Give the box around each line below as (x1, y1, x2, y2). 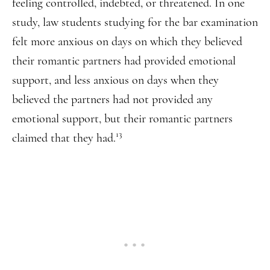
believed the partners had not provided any (12, 92, 213, 107)
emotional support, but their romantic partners (12, 111, 233, 126)
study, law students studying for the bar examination (12, 14, 258, 30)
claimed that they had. (12, 131, 116, 146)
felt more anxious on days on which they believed (12, 34, 242, 49)
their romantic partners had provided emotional (12, 53, 236, 68)
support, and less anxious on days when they (12, 72, 219, 87)
